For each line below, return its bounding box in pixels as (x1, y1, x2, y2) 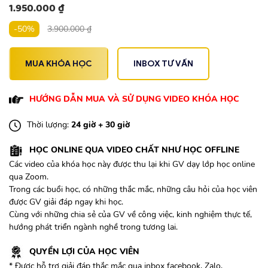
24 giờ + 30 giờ (71, 119, 130, 131)
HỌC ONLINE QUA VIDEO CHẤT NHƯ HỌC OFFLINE (29, 144, 239, 156)
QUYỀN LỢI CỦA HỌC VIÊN (29, 246, 139, 258)
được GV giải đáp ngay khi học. (9, 196, 123, 208)
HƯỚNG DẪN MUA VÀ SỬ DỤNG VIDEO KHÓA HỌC (29, 93, 239, 105)
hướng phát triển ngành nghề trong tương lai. (9, 221, 178, 233)
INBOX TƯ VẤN (133, 59, 193, 69)
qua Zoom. (9, 171, 48, 183)
